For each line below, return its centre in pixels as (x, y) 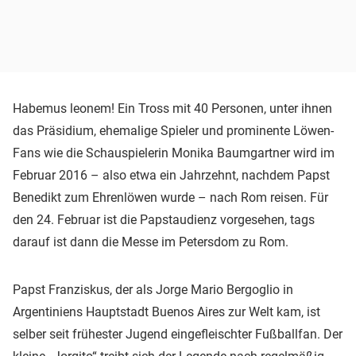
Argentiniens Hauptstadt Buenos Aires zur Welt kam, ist (166, 311)
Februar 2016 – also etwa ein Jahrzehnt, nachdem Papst (171, 175)
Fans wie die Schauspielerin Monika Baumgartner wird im (174, 153)
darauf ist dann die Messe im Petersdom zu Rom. (151, 242)
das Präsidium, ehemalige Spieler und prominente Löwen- (173, 130)
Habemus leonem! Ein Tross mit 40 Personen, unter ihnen (172, 108)
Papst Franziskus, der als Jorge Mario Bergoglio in (153, 289)
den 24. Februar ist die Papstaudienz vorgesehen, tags (164, 219)
